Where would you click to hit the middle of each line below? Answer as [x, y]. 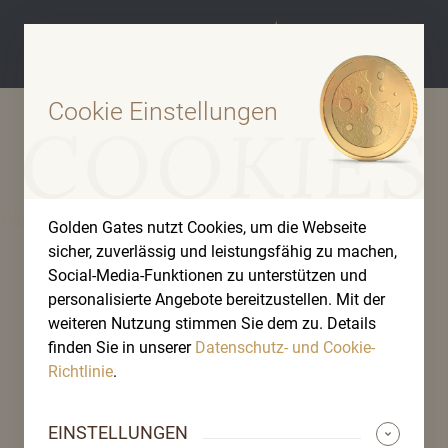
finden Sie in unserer [121, 347]
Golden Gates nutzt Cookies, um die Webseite [207, 227]
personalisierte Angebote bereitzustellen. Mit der [216, 299]
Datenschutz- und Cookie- [285, 347]
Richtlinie [80, 371]
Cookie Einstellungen [163, 111]
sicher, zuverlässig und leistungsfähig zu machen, [222, 251]
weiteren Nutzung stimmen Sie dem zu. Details [212, 323]
